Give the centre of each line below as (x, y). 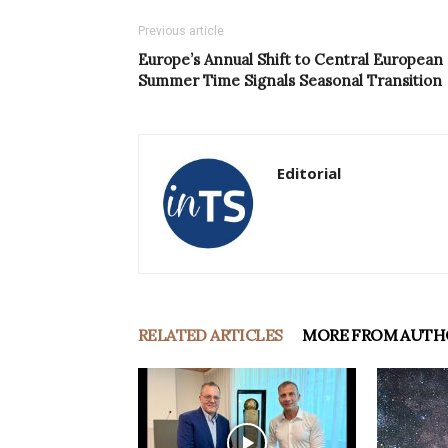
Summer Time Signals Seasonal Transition (290, 81)
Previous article (181, 31)
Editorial (309, 173)
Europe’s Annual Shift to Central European (290, 60)
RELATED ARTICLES (210, 335)
